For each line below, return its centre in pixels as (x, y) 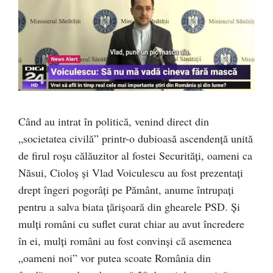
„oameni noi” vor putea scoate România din (115, 258)
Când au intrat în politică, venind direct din (114, 122)
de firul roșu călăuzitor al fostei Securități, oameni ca (135, 156)
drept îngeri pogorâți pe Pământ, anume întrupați (126, 190)
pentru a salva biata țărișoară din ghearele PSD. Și (129, 207)
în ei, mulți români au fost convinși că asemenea (125, 241)
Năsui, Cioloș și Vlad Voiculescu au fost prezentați (131, 173)
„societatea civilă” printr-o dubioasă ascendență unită (136, 139)
